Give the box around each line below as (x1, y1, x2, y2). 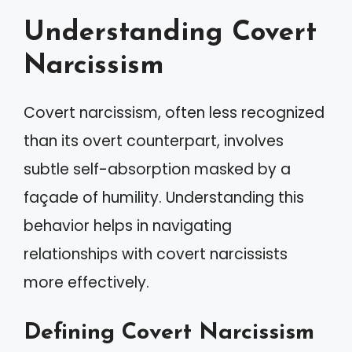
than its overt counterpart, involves (24, 130, 284, 152)
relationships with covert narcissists (24, 244, 288, 265)
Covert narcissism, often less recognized (24, 102, 324, 123)
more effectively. (24, 272, 149, 293)
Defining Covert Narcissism (24, 321, 314, 344)
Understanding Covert (24, 20, 317, 47)
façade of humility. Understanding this (24, 187, 304, 208)
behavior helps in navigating (24, 215, 232, 236)
